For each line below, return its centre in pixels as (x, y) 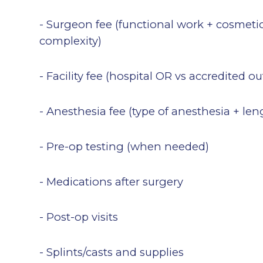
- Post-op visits (79, 217)
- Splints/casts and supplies (112, 252)
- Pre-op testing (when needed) (124, 146)
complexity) (71, 41)
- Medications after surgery (112, 181)
